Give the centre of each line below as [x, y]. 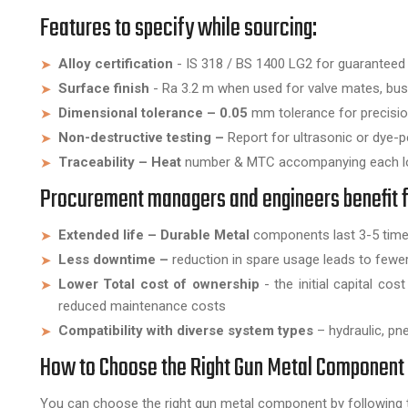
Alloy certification [116, 63]
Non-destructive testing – [143, 137]
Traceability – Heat [120, 162]
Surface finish [104, 88]
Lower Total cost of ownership [159, 284]
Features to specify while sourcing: [178, 28]
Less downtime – [115, 259]
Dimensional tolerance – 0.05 [153, 112]
